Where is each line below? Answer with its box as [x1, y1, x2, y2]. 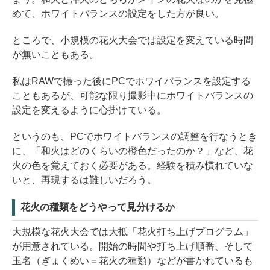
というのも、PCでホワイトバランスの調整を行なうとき [12, 131, 257, 142]
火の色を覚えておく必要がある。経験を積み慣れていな [12, 160, 253, 171]
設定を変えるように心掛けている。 [12, 105, 166, 116]
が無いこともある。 [12, 49, 99, 60]
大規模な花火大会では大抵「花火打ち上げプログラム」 [12, 227, 253, 237]
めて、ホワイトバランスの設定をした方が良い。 [12, 8, 224, 19]
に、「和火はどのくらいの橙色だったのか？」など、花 [12, 146, 253, 157]
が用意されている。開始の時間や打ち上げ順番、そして [12, 241, 253, 252]
